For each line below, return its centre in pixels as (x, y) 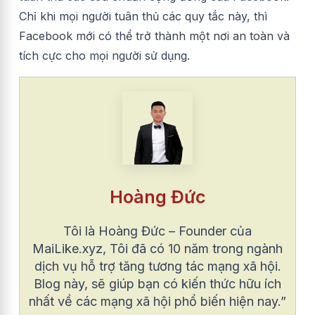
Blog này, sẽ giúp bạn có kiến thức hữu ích (157, 284)
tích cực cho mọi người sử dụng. (104, 55)
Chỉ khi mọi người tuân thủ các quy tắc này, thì (143, 16)
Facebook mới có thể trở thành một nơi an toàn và (154, 36)
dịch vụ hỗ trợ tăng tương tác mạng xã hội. (157, 266)
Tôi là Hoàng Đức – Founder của (157, 231)
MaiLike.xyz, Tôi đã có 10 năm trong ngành (157, 249)
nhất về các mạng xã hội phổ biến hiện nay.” (157, 302)
